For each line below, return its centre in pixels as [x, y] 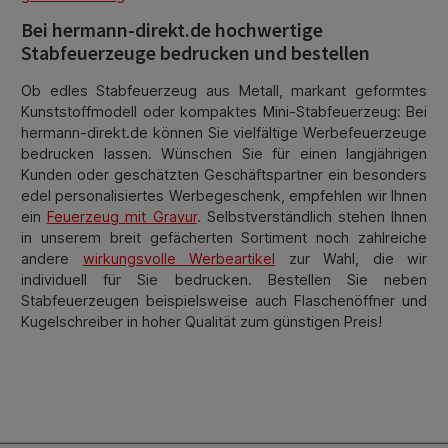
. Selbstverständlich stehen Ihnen [312, 216]
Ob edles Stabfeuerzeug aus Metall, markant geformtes [224, 90]
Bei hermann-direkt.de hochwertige [172, 30]
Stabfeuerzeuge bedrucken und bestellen [195, 53]
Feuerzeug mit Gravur [122, 216]
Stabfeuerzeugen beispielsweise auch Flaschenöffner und [224, 300]
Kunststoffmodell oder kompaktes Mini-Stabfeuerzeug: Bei [224, 111]
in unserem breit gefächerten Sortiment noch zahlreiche [224, 237]
